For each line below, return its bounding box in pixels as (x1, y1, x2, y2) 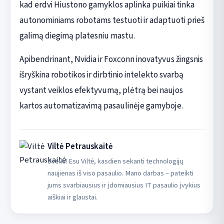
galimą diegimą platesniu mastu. (19, 29, 135, 42)
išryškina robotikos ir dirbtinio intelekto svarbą (19, 68, 183, 81)
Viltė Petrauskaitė (47, 140, 113, 152)
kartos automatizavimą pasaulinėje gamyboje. (19, 99, 183, 112)
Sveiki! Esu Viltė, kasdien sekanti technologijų (47, 155, 183, 166)
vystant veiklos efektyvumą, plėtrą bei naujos (19, 83, 183, 96)
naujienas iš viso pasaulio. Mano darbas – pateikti (47, 167, 193, 178)
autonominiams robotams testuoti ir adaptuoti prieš (19, 13, 204, 26)
